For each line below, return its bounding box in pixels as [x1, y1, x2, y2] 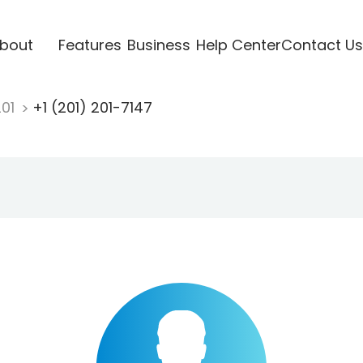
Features [58, 34, 122, 55]
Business [126, 34, 190, 55]
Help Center [195, 34, 281, 55]
